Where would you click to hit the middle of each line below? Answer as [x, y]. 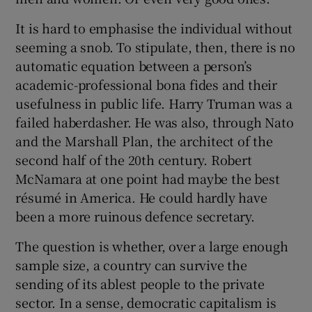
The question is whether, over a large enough [152, 246]
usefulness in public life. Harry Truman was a [154, 103]
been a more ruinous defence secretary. [135, 216]
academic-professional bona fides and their [147, 85]
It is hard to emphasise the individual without [154, 28]
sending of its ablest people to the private [140, 284]
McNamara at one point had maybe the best [148, 179]
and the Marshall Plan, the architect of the [144, 141]
